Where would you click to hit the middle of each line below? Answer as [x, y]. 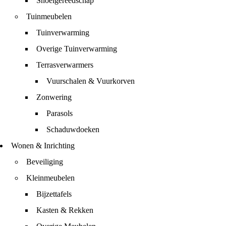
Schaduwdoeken [73, 129]
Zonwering [54, 97]
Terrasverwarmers [65, 65]
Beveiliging [45, 162]
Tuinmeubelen [49, 16]
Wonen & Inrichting [43, 146]
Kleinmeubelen [50, 178]
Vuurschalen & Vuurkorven [91, 81]
